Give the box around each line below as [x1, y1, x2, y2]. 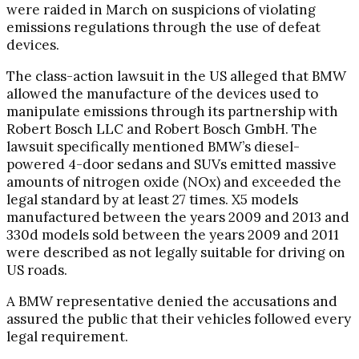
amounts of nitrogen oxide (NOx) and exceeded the [6, 172, 341, 191]
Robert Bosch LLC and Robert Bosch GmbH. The [6, 119, 317, 138]
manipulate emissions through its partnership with [6, 102, 338, 120]
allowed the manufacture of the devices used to [6, 84, 318, 103]
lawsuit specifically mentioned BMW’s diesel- [6, 137, 300, 155]
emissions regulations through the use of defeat [6, 18, 321, 36]
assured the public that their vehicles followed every [6, 309, 351, 328]
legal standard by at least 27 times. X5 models [6, 190, 298, 208]
